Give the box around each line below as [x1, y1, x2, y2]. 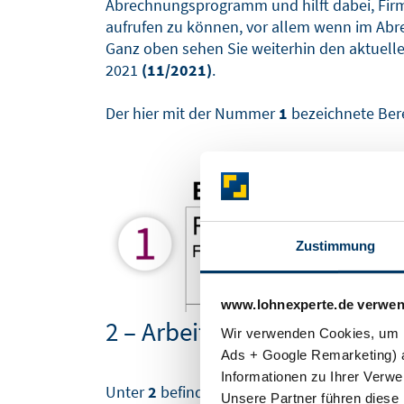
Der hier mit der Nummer [106, 102, 279, 124]
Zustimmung [295, 237, 376, 253]
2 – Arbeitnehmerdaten [106, 314, 356, 348]
